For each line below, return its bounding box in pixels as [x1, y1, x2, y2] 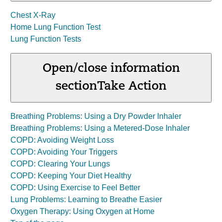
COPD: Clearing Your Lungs [10, 160, 110, 168]
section [55, 81, 97, 93]
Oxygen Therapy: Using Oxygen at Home [10, 207, 155, 216]
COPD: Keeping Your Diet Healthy [10, 171, 131, 180]
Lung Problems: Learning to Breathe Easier [10, 195, 162, 204]
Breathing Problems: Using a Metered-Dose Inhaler [10, 124, 190, 132]
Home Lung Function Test [10, 23, 101, 31]
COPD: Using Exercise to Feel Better [10, 183, 140, 192]
